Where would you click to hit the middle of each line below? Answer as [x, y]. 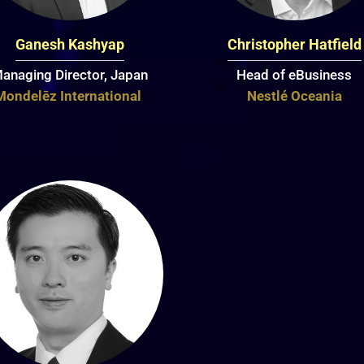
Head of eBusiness [295, 74]
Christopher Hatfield [294, 44]
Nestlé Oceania [294, 95]
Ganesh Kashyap [69, 44]
